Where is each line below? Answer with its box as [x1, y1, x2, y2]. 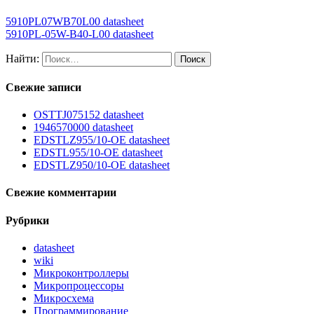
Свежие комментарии [6, 186, 116, 199]
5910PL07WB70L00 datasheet [6, 15, 144, 27]
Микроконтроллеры [34, 267, 129, 280]
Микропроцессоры [34, 280, 124, 292]
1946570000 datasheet [34, 121, 133, 134]
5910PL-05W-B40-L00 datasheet [6, 27, 153, 40]
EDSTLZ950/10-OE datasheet [34, 159, 170, 172]
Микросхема [34, 292, 94, 305]
